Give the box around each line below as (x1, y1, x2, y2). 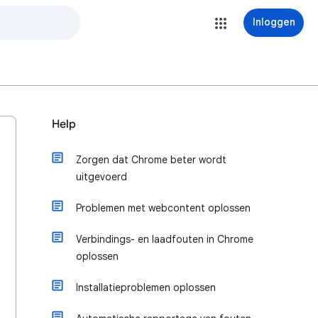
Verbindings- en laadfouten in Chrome (76, 233, 253, 246)
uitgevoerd (76, 170, 127, 183)
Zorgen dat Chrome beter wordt (76, 153, 226, 166)
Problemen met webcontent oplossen (76, 202, 251, 214)
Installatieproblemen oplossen (76, 281, 216, 294)
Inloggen (252, 16, 295, 28)
